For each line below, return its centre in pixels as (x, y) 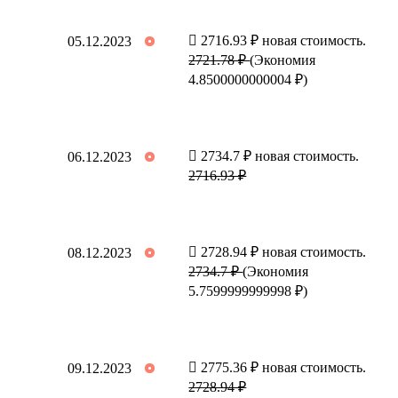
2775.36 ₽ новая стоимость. (282, 368)
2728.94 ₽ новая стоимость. (282, 252)
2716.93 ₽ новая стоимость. (282, 41)
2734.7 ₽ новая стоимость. (279, 156)
